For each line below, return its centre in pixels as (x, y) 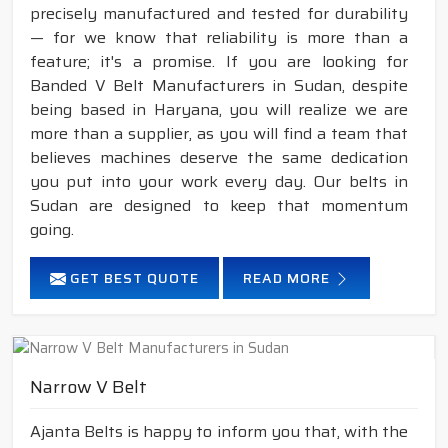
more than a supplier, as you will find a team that (219, 133)
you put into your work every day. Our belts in (219, 181)
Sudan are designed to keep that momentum (219, 205)
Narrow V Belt (88, 387)
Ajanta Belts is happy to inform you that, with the (219, 432)
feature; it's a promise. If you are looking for (219, 61)
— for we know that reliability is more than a (219, 37)
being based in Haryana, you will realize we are (219, 109)
